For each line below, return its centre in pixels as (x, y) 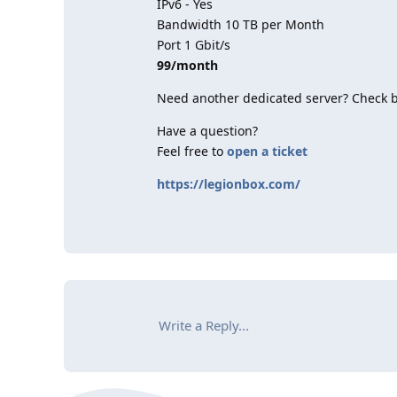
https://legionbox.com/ (229, 184)
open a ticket (267, 151)
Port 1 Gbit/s (194, 45)
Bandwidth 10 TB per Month (241, 24)
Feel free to (192, 151)
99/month (187, 65)
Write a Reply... (204, 325)
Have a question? (207, 131)
